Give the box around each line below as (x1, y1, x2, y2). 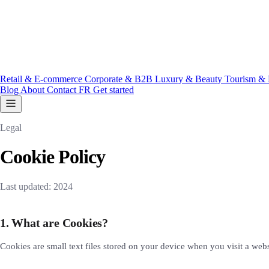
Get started (93, 85, 134, 95)
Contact (47, 85, 79, 95)
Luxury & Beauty (155, 74, 225, 84)
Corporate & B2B (85, 74, 155, 84)
